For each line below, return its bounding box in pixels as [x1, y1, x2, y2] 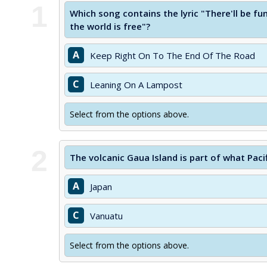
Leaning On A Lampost [90, 79, 182, 91]
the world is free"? [70, 20, 150, 32]
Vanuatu [90, 210, 123, 222]
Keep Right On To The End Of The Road [90, 49, 255, 61]
